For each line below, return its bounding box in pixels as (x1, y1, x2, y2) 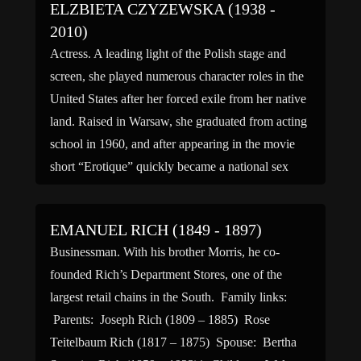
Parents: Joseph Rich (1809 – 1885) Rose (50, 313, 270, 326)
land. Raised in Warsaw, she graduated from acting (50, 114, 307, 128)
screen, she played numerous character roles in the (50, 69, 304, 83)
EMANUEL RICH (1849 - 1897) (50, 221, 262, 239)
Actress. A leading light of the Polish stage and (50, 47, 286, 60)
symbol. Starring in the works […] (50, 182, 224, 196)
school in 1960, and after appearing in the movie (50, 137, 295, 151)
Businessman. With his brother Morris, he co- (50, 245, 280, 259)
